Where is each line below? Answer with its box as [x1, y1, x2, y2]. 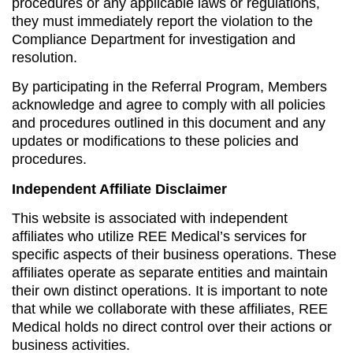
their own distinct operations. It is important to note [12, 283, 328, 299]
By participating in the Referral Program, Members [12, 79, 327, 95]
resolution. [12, 49, 77, 65]
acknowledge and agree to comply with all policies [12, 97, 325, 113]
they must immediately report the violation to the [12, 13, 313, 29]
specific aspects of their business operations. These [12, 247, 336, 263]
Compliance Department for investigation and [12, 31, 295, 47]
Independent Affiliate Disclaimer [12, 180, 227, 197]
